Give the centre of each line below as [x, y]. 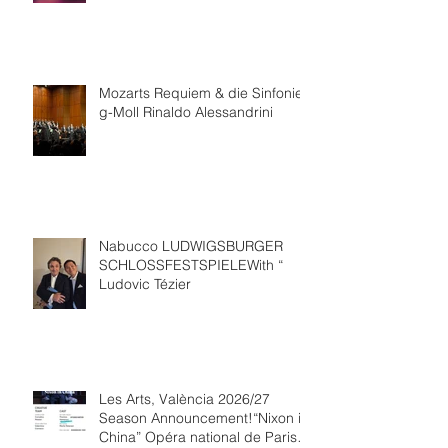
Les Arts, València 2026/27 [184, 398]
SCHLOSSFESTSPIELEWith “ [191, 264]
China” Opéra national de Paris [198, 436]
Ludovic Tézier [145, 283]
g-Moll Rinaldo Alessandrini [186, 111]
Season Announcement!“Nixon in [204, 417]
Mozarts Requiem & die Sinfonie [201, 92]
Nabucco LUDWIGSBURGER [191, 245]
